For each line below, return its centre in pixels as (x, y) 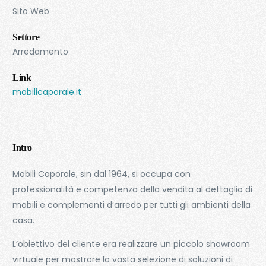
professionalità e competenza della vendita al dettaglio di (133, 189)
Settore (26, 37)
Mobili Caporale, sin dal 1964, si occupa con (102, 174)
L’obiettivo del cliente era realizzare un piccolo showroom (132, 244)
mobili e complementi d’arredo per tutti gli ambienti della (132, 205)
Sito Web (31, 11)
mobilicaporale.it (47, 92)
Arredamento (41, 52)
